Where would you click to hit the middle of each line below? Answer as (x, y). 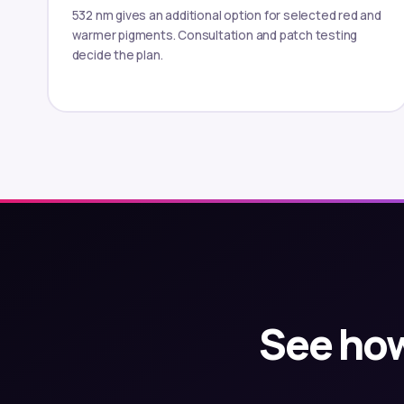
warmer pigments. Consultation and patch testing (215, 35)
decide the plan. (117, 55)
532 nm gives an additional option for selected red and (226, 15)
